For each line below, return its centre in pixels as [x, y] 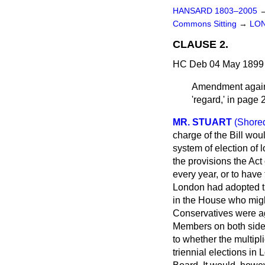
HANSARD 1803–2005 [215, 11]
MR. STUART [202, 122]
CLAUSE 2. [201, 44]
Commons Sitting [206, 24]
